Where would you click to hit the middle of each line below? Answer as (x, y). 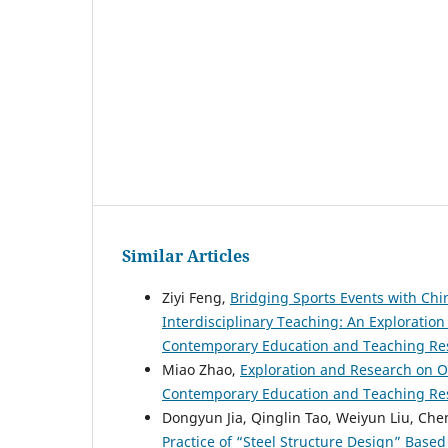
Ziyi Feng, (196, 297)
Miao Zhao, (201, 369)
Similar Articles (186, 255)
